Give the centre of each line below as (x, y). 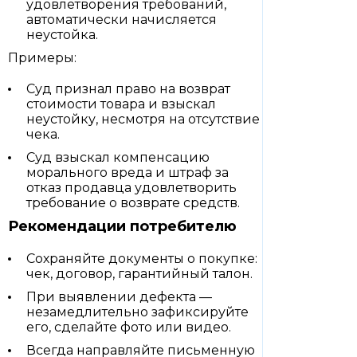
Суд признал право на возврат (128, 89)
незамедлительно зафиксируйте (137, 312)
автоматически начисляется (122, 20)
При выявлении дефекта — (119, 297)
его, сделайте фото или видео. (129, 327)
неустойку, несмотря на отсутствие (143, 119)
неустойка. (62, 35)
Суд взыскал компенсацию (118, 157)
